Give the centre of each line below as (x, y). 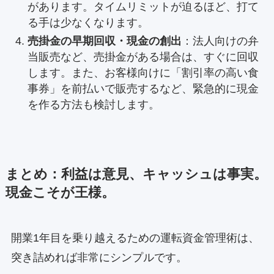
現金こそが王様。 (60, 193)
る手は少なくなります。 (88, 22)
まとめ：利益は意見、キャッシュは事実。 (136, 175)
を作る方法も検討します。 (93, 105)
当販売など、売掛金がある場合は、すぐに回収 (143, 57)
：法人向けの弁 (220, 41)
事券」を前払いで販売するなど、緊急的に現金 (143, 89)
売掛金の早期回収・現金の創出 (104, 41)
